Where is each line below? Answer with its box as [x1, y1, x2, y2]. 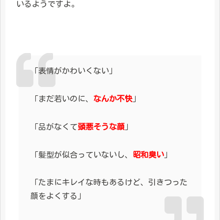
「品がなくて [30, 122, 78, 131]
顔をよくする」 [30, 192, 85, 200]
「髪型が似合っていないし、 [30, 150, 133, 159]
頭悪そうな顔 [77, 122, 125, 131]
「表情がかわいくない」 [30, 67, 117, 75]
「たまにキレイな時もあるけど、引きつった [30, 178, 188, 187]
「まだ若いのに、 [30, 95, 93, 103]
